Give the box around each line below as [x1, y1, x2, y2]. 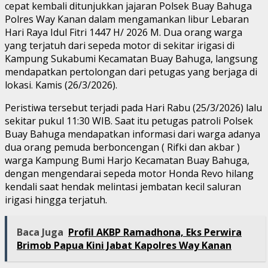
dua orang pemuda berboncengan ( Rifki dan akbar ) [5, 140, 240, 154]
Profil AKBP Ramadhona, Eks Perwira [68, 225, 242, 239]
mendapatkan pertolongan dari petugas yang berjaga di [5, 65, 257, 78]
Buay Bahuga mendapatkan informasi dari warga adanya [5, 127, 260, 141]
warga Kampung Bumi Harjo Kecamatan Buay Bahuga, [5, 153, 249, 167]
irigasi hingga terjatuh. [5, 193, 107, 206]
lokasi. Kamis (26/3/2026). [5, 78, 117, 92]
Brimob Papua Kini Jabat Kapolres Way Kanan [17, 238, 232, 252]
